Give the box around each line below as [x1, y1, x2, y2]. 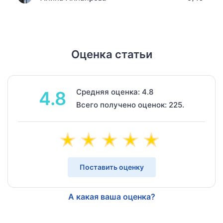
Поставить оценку [79, 162, 144, 171]
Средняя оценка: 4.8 [76, 87, 153, 97]
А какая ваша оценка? [68, 191, 155, 202]
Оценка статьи [71, 47, 152, 61]
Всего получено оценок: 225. [76, 100, 184, 110]
